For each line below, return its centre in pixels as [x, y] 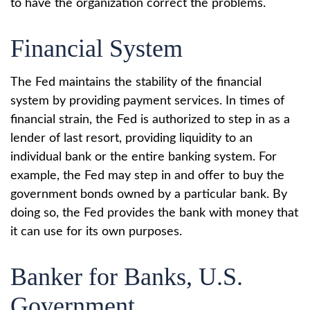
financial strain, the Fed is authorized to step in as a [150, 120]
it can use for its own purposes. [96, 232]
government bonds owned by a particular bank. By [149, 194]
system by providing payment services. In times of [147, 101]
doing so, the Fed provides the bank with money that [154, 213]
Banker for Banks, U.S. [127, 277]
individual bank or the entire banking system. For [144, 157]
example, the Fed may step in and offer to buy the [147, 176]
